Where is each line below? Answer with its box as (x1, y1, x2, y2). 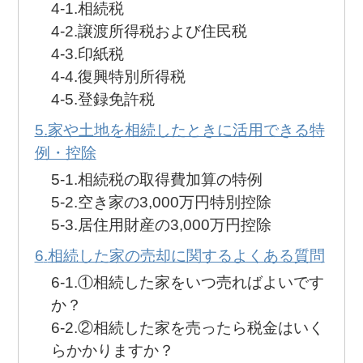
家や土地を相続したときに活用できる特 (47, 122, 325, 139)
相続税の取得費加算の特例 (77, 171, 263, 189)
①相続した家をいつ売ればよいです (77, 274, 324, 292)
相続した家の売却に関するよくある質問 (47, 247, 325, 265)
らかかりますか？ (50, 342, 174, 360)
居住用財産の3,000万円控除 (77, 216, 271, 234)
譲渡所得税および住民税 (77, 23, 247, 41)
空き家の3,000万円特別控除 (77, 194, 271, 211)
